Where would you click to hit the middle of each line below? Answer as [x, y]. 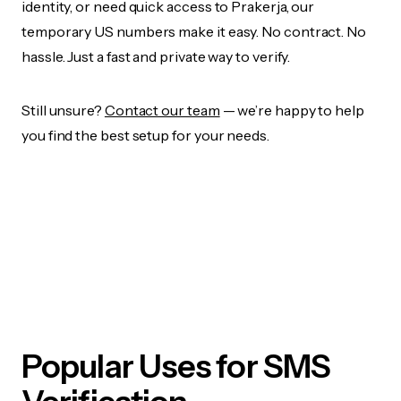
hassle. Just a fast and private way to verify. [156, 57]
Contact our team [162, 111]
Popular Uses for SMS [176, 367]
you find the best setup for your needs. [145, 136]
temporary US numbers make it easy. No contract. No [194, 32]
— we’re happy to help [292, 111]
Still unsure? [63, 111]
